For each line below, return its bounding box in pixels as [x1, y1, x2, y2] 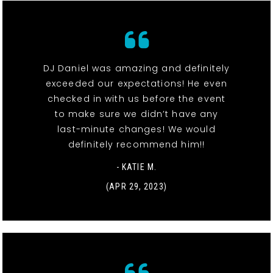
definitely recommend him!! [68, 138, 205, 151]
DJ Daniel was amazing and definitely [43, 62, 230, 74]
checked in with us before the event [47, 92, 226, 105]
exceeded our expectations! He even [45, 77, 228, 90]
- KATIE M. [116, 161, 157, 172]
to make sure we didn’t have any [54, 107, 219, 120]
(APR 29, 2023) [106, 181, 167, 191]
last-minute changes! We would [57, 122, 216, 135]
